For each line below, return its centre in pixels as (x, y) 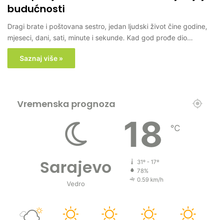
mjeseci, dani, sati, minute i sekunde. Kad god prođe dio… (100, 38)
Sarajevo (76, 167)
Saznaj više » (41, 58)
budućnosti (36, 9)
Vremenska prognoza (66, 104)
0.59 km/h (150, 180)
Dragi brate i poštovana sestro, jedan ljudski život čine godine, (107, 27)
